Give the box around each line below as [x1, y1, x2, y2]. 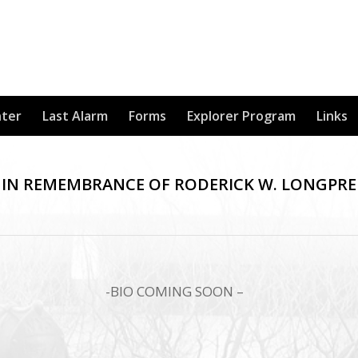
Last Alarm [42, 107, 108, 125]
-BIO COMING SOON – [105, 282, 245, 301]
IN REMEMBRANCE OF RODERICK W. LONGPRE [2, 173, 356, 195]
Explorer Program [187, 107, 296, 125]
